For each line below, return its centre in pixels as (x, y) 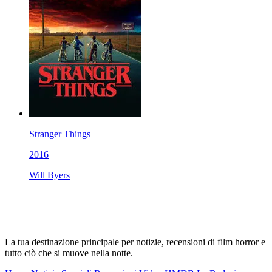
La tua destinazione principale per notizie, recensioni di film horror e (135, 242)
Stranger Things (60, 134)
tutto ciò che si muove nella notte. (69, 253)
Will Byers (49, 175)
